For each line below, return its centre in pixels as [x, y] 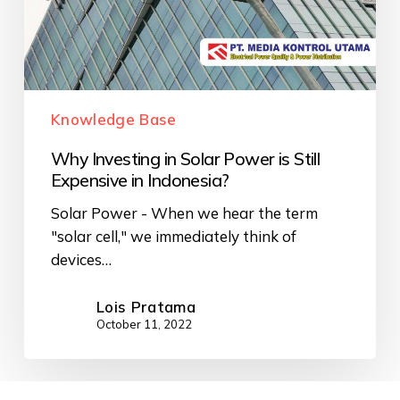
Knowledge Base [113, 119]
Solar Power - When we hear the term [184, 212]
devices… [81, 259]
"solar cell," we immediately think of [173, 236]
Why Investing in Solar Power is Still [185, 158]
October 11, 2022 [144, 324]
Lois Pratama [146, 306]
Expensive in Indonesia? [140, 179]
